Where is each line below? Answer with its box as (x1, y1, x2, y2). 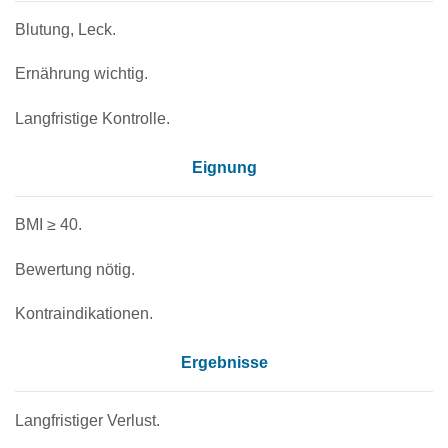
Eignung (191, 159, 257, 177)
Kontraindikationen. (15, 305, 153, 323)
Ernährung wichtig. (15, 65, 148, 83)
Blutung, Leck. (15, 21, 116, 39)
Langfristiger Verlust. (15, 411, 160, 429)
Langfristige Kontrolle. (15, 109, 170, 127)
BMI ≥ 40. (15, 216, 82, 234)
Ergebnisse (180, 354, 268, 372)
